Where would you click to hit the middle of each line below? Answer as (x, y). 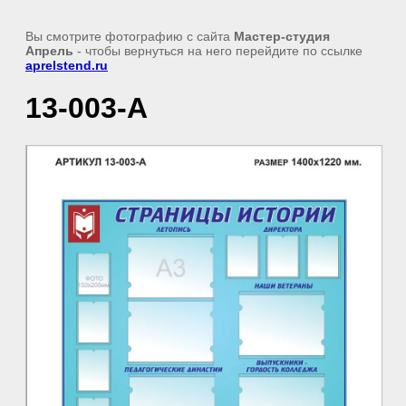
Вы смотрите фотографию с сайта (130, 36)
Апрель (49, 51)
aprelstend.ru (67, 65)
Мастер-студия (282, 36)
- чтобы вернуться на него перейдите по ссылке (218, 51)
